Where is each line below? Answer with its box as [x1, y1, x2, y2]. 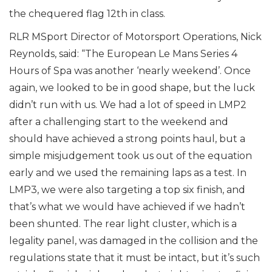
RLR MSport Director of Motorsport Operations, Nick [9, 31, 262, 42]
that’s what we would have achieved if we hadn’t [9, 201, 245, 212]
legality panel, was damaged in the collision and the [9, 235, 258, 246]
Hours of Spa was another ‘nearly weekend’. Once [9, 65, 251, 76]
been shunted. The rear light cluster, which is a [9, 218, 237, 229]
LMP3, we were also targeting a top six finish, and [9, 184, 245, 195]
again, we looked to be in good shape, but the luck [9, 82, 255, 93]
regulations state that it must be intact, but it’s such [9, 252, 260, 263]
